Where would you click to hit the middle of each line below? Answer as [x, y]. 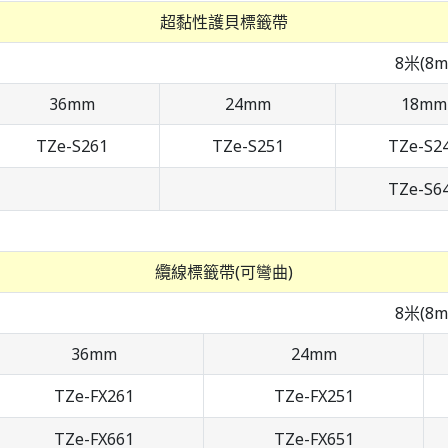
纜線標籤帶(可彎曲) [224, 272]
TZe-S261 [72, 146]
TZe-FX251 [313, 396]
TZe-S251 [247, 146]
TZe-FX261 [94, 396]
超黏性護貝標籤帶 [224, 22]
